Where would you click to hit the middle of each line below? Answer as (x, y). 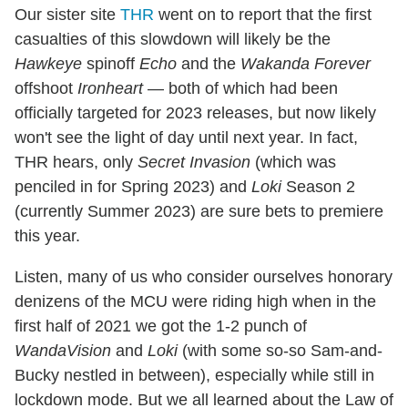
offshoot (46, 88)
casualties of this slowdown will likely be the (173, 39)
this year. (47, 235)
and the (209, 63)
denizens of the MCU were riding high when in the (195, 301)
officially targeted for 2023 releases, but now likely (195, 112)
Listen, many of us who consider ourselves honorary (204, 276)
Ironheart (110, 88)
